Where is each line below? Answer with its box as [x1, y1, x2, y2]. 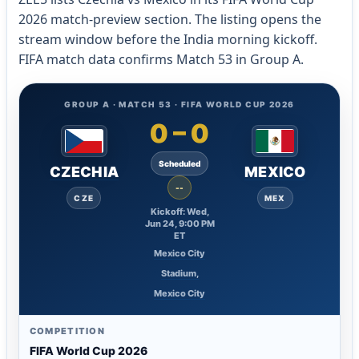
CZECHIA [49, 163, 119, 181]
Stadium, [160, 268, 199, 280]
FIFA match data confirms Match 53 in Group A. [18, 50, 304, 69]
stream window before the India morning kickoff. [18, 30, 317, 49]
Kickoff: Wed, [150, 206, 209, 218]
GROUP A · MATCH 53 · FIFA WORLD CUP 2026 [64, 99, 295, 110]
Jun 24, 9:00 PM [144, 218, 215, 230]
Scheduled [159, 159, 200, 169]
